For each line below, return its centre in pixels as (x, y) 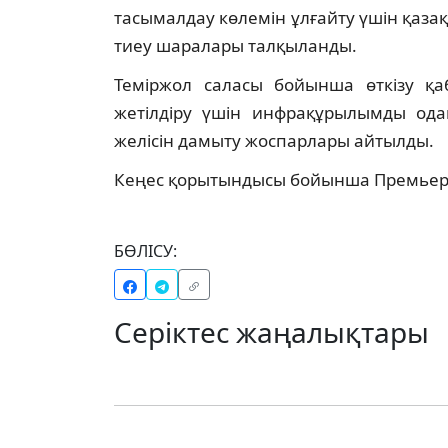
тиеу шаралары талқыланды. (235, 46)
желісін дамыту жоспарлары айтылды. (274, 141)
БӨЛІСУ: (145, 251)
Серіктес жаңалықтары (271, 332)
